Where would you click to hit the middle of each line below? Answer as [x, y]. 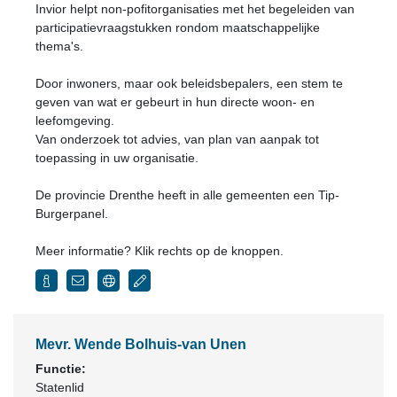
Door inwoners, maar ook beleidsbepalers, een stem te [189, 83]
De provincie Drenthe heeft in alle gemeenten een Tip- [187, 195]
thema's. [59, 46]
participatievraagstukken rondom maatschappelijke [178, 27]
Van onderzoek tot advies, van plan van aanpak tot [177, 139]
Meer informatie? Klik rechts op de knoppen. [160, 251]
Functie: [61, 369]
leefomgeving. [75, 121]
